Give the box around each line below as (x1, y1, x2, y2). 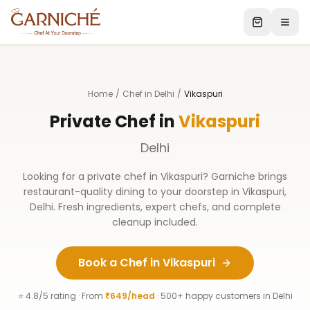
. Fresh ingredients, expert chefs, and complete (53, 200, 281, 214)
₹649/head (104, 290, 155, 302)
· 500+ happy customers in (154, 290, 273, 302)
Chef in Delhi (122, 88, 174, 100)
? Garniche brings (203, 170, 287, 183)
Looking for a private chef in (23, 170, 161, 183)
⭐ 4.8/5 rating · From (17, 290, 105, 302)
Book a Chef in (78, 255, 163, 271)
